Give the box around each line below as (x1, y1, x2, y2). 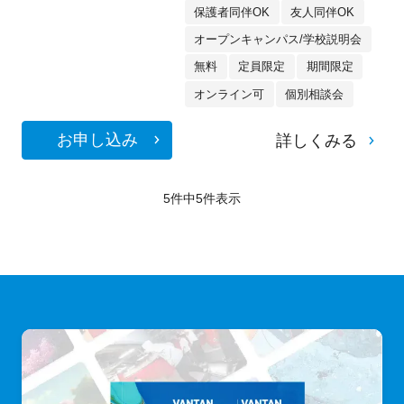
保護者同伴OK (194, 5, 271, 19)
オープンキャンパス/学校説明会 (194, 32, 363, 46)
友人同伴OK (290, 5, 355, 19)
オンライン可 (194, 87, 265, 101)
